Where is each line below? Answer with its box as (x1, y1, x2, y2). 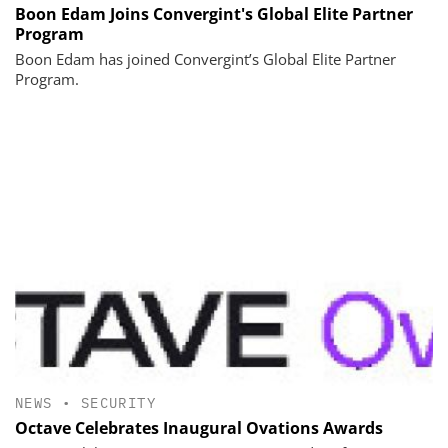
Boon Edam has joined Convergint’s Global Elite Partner (15, 48, 396, 69)
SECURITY (80, 394, 157, 413)
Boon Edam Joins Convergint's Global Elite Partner (15, 2, 413, 25)
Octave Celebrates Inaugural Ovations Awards (15, 416, 383, 439)
